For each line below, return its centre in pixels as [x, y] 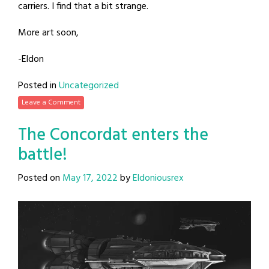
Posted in [38, 86]
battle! [43, 155]
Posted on [40, 178]
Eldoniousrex [158, 178]
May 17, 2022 [90, 178]
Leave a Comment [51, 102]
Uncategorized [89, 86]
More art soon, [48, 33]
